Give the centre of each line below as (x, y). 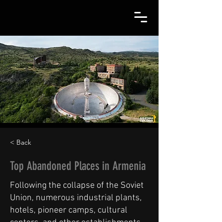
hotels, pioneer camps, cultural (69, 210)
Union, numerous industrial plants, (76, 198)
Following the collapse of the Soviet (77, 186)
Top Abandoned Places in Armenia (78, 166)
